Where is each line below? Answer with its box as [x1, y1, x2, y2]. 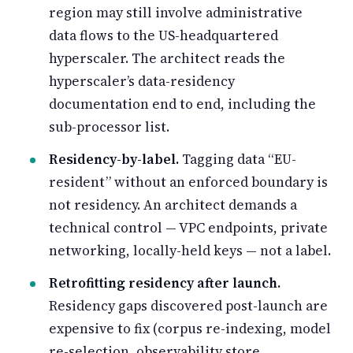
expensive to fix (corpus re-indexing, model [49, 318, 331, 338]
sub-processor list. [49, 117, 169, 136]
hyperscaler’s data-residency [49, 71, 235, 91]
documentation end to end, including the [49, 94, 316, 113]
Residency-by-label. [49, 149, 179, 169]
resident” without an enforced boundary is [49, 172, 328, 191]
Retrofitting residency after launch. [49, 273, 281, 292]
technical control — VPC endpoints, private [49, 217, 328, 237]
